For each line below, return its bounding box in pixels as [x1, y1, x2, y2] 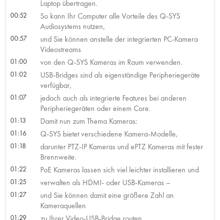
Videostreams [40, 44, 81, 55]
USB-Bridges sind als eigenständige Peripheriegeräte [40, 69, 200, 80]
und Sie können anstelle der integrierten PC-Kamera [40, 33, 198, 44]
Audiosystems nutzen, [40, 21, 105, 31]
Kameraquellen [40, 200, 86, 211]
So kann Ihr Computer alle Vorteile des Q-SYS [40, 10, 180, 21]
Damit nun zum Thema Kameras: [40, 115, 137, 126]
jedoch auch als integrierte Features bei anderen [40, 92, 187, 103]
